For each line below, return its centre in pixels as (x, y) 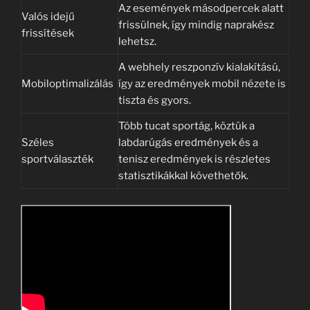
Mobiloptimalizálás (67, 84)
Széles (38, 143)
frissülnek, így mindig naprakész (196, 25)
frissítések (48, 34)
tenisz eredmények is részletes (194, 159)
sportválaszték (57, 159)
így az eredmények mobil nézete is (202, 84)
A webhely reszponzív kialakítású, (199, 67)
